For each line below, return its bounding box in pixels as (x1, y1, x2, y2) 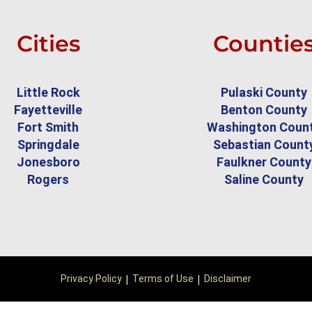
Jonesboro (16, 155, 80, 170)
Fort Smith (17, 120, 79, 135)
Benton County (221, 102, 307, 118)
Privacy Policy (60, 273, 122, 285)
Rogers (27, 172, 69, 187)
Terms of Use (132, 273, 194, 285)
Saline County (224, 172, 304, 187)
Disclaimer (203, 273, 251, 285)
